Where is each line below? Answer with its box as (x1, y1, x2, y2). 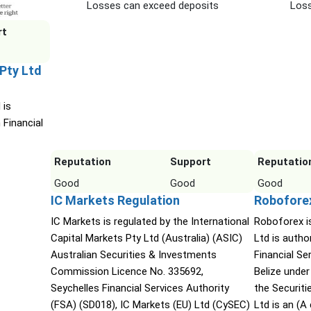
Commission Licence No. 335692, (50, 265, 203, 278)
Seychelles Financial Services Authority (50, 282, 229, 295)
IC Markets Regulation (50, 193, 180, 208)
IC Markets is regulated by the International (50, 215, 249, 228)
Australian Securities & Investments (50, 249, 217, 262)
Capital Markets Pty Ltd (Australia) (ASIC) (50, 232, 242, 245)
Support (169, 155, 211, 169)
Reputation (53, 155, 111, 169)
